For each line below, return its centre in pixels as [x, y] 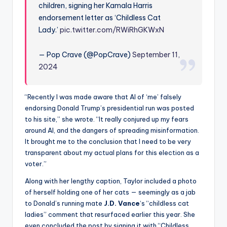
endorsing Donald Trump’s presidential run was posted [109, 108]
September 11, [156, 55]
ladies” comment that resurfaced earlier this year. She [110, 215]
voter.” [36, 164]
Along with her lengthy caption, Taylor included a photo [111, 181]
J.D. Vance [122, 203]
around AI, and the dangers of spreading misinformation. [112, 130]
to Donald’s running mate [64, 203]
